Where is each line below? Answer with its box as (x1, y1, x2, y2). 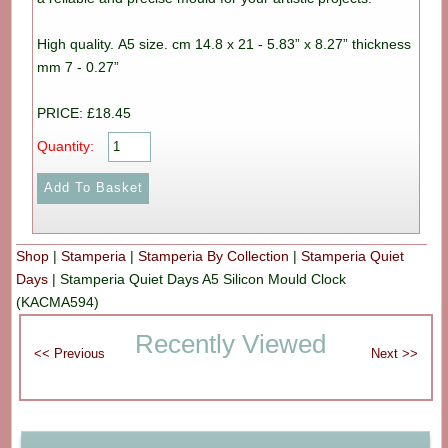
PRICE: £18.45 (37, 104, 132, 121)
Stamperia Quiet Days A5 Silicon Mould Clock (60, 270, 347, 287)
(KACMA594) (16, 293, 100, 310)
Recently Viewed (134, 328, 326, 359)
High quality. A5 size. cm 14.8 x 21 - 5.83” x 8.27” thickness (37, 35, 412, 52)
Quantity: (37, 137, 95, 154)
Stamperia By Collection (138, 247, 290, 264)
